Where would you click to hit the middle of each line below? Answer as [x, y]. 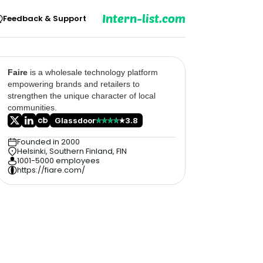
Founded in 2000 [48, 142]
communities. [32, 107]
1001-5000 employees [58, 161]
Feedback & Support [45, 18]
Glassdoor [75, 120]
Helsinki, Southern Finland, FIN [72, 151]
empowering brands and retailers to [74, 84]
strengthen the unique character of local [82, 96]
